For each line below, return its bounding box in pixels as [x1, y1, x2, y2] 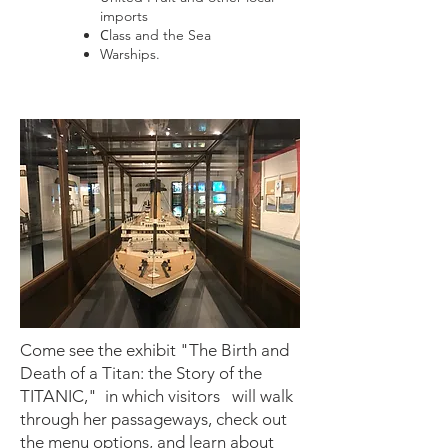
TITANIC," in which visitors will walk [20, 386, 293, 406]
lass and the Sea [109, 26, 211, 44]
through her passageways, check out [20, 409, 287, 429]
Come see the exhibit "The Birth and [20, 340, 289, 360]
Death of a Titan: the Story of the [20, 363, 262, 383]
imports [100, 7, 152, 25]
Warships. [100, 45, 160, 63]
